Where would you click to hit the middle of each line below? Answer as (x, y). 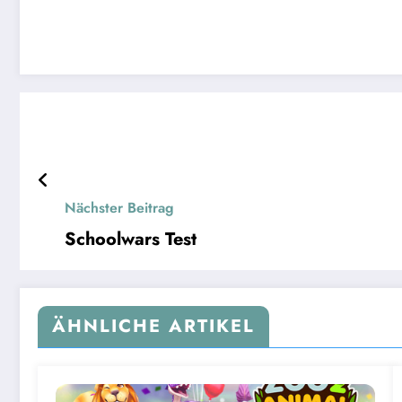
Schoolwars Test (131, 240)
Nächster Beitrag (119, 208)
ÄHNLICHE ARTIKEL (153, 327)
